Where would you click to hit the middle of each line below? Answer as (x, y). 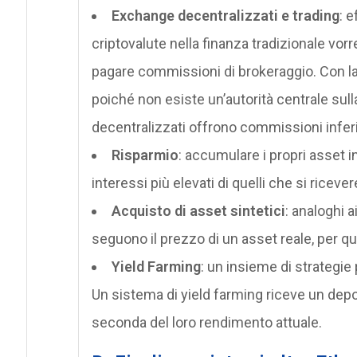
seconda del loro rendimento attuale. (206, 322)
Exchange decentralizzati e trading (225, 15)
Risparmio (145, 155)
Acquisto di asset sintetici (198, 210)
